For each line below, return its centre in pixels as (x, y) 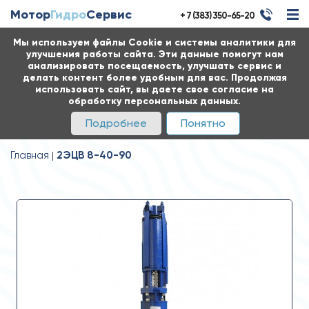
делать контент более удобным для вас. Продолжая (154, 78)
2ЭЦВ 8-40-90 (94, 155)
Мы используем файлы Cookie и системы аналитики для (154, 42)
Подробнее (116, 123)
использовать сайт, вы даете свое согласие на (154, 89)
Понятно (203, 123)
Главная (30, 155)
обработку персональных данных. (154, 101)
